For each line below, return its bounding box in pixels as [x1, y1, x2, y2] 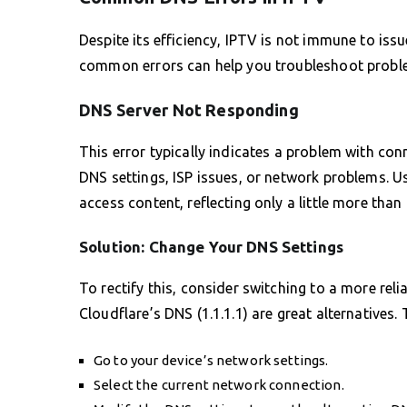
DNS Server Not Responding [79, 100, 299, 119]
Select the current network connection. [94, 376, 344, 392]
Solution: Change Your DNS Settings [79, 237, 344, 255]
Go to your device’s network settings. [94, 352, 329, 368]
